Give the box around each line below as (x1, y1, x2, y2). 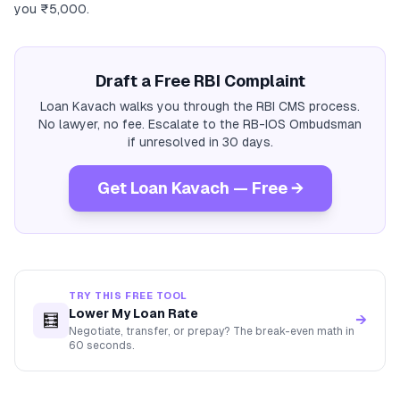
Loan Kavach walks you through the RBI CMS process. (40, 99, 360, 113)
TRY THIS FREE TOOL (69, 290, 187, 301)
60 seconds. (69, 339, 135, 352)
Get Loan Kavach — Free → (96, 179, 304, 197)
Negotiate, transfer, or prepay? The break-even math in (69, 325, 354, 337)
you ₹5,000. (14, 2, 89, 16)
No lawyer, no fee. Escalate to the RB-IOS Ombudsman (38, 117, 362, 131)
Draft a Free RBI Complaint (95, 71, 305, 90)
